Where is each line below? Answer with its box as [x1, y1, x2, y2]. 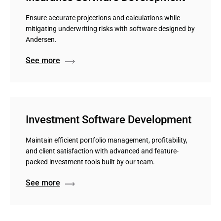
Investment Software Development [26, 113, 191, 126]
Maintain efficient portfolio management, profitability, [26, 136, 187, 144]
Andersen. [26, 36, 57, 43]
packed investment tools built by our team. [26, 158, 155, 166]
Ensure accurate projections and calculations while [26, 14, 180, 22]
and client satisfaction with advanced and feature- [26, 147, 179, 155]
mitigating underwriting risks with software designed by [26, 25, 195, 33]
